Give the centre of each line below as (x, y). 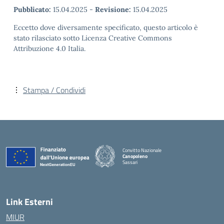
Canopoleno (135, 156)
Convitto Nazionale (142, 150)
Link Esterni (29, 202)
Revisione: (113, 9)
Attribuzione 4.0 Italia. (49, 48)
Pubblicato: (32, 9)
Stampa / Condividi (54, 90)
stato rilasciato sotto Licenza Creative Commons (93, 38)
